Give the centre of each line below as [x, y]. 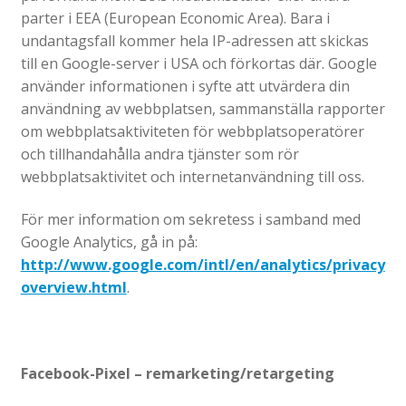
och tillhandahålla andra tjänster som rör [159, 154]
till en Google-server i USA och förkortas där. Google [198, 63]
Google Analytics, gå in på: [109, 242]
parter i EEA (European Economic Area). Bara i [175, 18]
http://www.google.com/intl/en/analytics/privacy [203, 265]
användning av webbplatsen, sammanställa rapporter [203, 108]
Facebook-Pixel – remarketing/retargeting [177, 374]
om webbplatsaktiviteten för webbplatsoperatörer [192, 131]
